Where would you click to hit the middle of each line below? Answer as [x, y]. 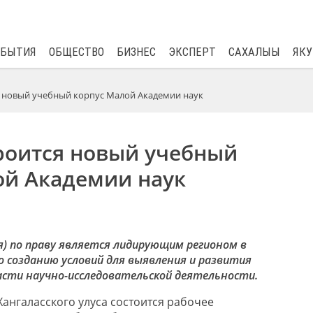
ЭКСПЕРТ [192, 52]
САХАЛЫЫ [254, 52]
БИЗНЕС [136, 52]
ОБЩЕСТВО [76, 52]
